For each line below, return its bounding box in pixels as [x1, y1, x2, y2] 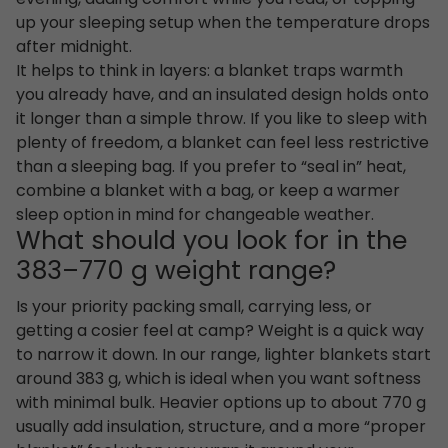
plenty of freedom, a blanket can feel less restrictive [16, 130, 429, 157]
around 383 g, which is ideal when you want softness [16, 366, 421, 393]
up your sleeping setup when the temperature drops [16, 10, 430, 37]
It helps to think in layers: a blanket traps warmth [16, 58, 403, 85]
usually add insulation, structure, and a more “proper [16, 414, 426, 441]
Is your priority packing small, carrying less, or [16, 294, 372, 321]
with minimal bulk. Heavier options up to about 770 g [16, 390, 426, 417]
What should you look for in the [16, 221, 407, 263]
